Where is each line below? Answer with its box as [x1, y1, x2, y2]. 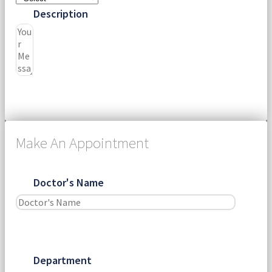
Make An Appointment [16, 132, 149, 152]
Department [33, 253, 92, 267]
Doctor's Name [33, 175, 104, 189]
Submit [34, 87, 66, 100]
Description [33, 6, 88, 21]
